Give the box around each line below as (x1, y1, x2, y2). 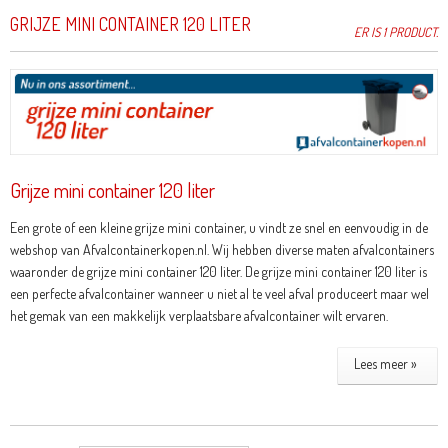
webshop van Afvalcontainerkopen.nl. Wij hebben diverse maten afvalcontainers (9, 241, 434, 259)
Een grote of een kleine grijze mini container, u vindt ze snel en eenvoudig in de (9, 219, 428, 237)
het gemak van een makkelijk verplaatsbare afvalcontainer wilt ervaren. (9, 307, 388, 325)
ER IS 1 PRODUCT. (354, 24, 439, 40)
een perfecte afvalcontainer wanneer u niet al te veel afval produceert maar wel (9, 285, 429, 303)
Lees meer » (354, 355, 418, 373)
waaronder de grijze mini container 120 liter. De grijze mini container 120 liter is (9, 263, 427, 281)
